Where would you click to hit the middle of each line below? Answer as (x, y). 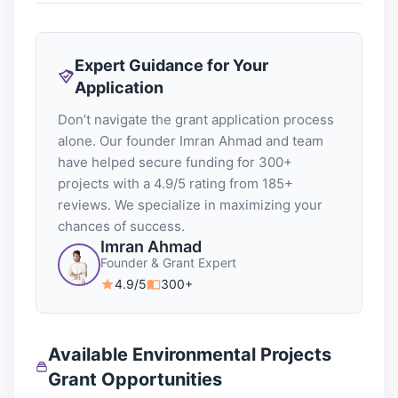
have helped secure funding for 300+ (175, 162)
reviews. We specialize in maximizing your (190, 205)
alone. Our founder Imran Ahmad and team (191, 141)
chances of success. (121, 226)
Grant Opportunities (135, 379)
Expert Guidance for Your (171, 65)
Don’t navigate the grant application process (196, 119)
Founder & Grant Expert (168, 263)
